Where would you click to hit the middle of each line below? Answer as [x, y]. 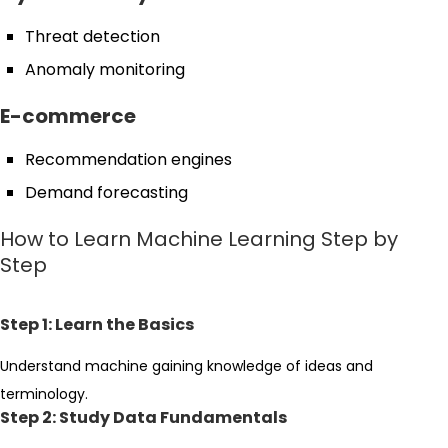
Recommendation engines [128, 159]
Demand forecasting [106, 192]
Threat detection [92, 36]
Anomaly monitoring [105, 69]
